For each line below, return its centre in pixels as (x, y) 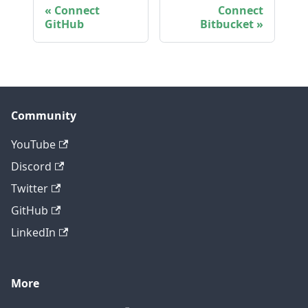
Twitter (30, 188)
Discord (31, 166)
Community (44, 115)
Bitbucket (227, 24)
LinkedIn (33, 232)
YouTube (33, 144)
